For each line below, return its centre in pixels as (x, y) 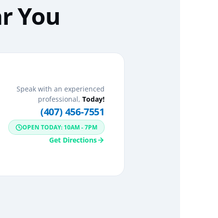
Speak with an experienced (61, 89)
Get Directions (73, 140)
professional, (60, 99)
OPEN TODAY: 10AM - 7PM (60, 127)
